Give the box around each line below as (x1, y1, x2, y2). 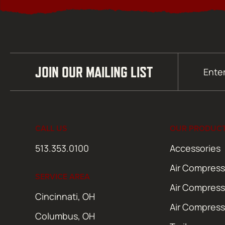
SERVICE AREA (35, 170, 90, 182)
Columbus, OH (35, 209, 95, 222)
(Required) (179, 73, 214, 83)
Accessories (170, 142, 220, 154)
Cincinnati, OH (35, 190, 95, 202)
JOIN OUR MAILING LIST (35, 63, 153, 80)
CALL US (35, 122, 67, 134)
